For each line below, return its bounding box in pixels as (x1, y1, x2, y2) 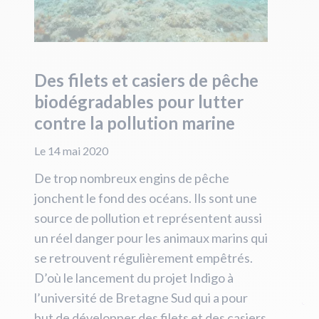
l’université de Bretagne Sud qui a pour (34, 290, 248, 305)
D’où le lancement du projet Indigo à (34, 270, 234, 286)
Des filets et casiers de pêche (34, 70, 258, 90)
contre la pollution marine (34, 113, 235, 133)
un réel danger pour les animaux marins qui (34, 230, 268, 246)
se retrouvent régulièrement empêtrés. (34, 250, 253, 266)
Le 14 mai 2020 (34, 144, 108, 157)
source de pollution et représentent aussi (34, 210, 262, 226)
